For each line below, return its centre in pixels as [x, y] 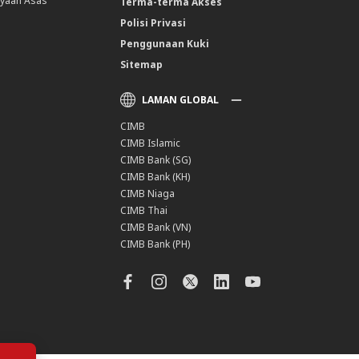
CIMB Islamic [151, 143]
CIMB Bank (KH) [155, 177]
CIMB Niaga [148, 194]
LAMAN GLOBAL [181, 100]
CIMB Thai [144, 211]
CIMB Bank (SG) [156, 160]
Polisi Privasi [153, 23]
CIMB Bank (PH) [155, 244]
